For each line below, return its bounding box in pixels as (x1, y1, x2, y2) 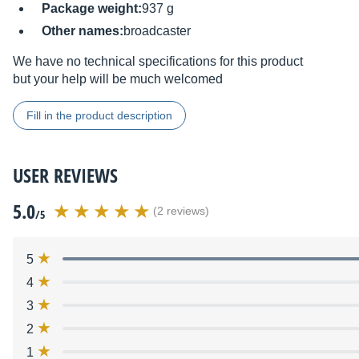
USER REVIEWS (13, 162, 118, 189)
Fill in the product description (26, 109, 172, 123)
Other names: (42, 24, 123, 38)
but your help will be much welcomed (13, 72, 223, 87)
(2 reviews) (153, 205, 209, 218)
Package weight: (42, 2, 142, 16)
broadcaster (123, 24, 191, 38)
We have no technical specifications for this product (13, 54, 303, 69)
